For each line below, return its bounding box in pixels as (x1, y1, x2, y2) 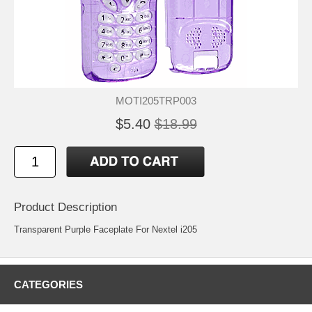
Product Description (14, 200, 117, 214)
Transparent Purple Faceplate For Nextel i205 (14, 224, 197, 235)
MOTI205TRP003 (116, 94, 196, 107)
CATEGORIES (14, 279, 83, 291)
